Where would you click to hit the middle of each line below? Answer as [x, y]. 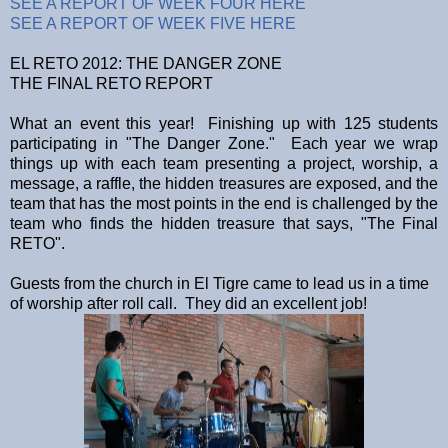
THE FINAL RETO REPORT [111, 83]
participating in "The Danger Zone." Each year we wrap [224, 143]
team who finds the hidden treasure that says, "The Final [224, 223]
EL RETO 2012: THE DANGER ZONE [146, 63]
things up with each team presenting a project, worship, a [224, 163]
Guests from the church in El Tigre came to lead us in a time [219, 283]
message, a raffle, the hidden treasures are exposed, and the [224, 183]
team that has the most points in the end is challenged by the [224, 203]
